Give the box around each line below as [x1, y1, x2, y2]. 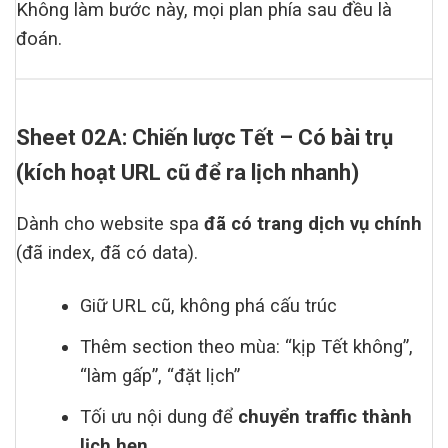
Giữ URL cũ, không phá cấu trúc [80, 294, 338, 317]
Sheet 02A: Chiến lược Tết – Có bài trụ [16, 124, 393, 150]
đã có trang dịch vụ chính [204, 212, 422, 235]
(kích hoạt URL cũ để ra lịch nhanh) [16, 159, 359, 185]
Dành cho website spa [16, 212, 204, 235]
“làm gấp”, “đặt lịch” [80, 364, 241, 387]
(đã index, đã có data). [16, 241, 198, 264]
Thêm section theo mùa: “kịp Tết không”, [80, 335, 414, 358]
